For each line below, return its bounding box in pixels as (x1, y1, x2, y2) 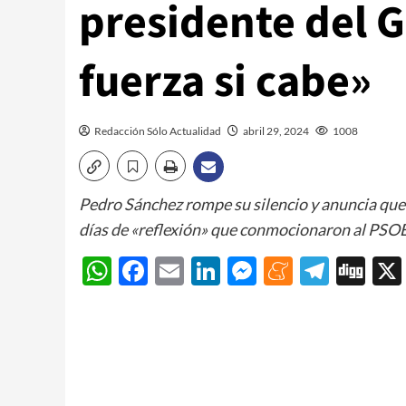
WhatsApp (111, 253, 248, 289)
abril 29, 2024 (243, 124, 309, 138)
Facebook (148, 253, 272, 289)
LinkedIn (220, 253, 330, 289)
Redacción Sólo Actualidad (94, 124, 221, 138)
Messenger (256, 253, 397, 289)
